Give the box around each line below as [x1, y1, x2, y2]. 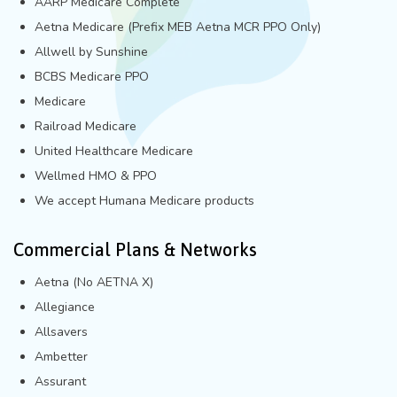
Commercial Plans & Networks [13, 238, 257, 260]
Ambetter [35, 347, 88, 365]
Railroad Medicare [35, 117, 136, 135]
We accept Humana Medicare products [35, 191, 254, 209]
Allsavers [35, 323, 88, 340]
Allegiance [35, 298, 95, 315]
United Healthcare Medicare [35, 142, 193, 160]
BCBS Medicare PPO [35, 67, 149, 85]
